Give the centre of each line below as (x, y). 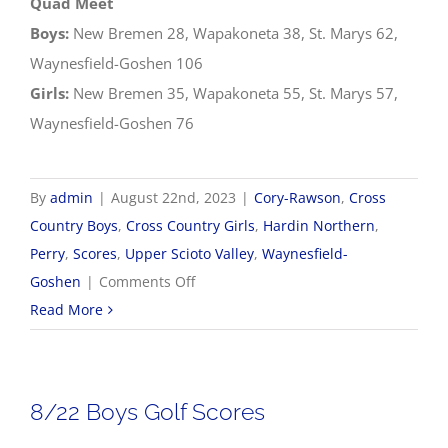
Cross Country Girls (190, 225)
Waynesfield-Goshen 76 (112, 123)
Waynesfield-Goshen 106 (116, 63)
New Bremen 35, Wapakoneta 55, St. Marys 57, (233, 93)
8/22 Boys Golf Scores (147, 411)
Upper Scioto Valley (189, 253)
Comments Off (147, 281)
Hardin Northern (319, 225)
